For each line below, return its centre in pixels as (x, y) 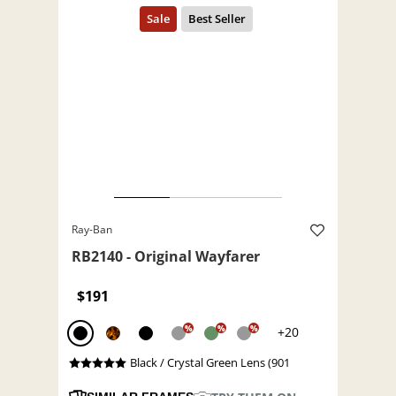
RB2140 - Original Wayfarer (166, 257)
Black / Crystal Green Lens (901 (209, 363)
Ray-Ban (92, 230)
